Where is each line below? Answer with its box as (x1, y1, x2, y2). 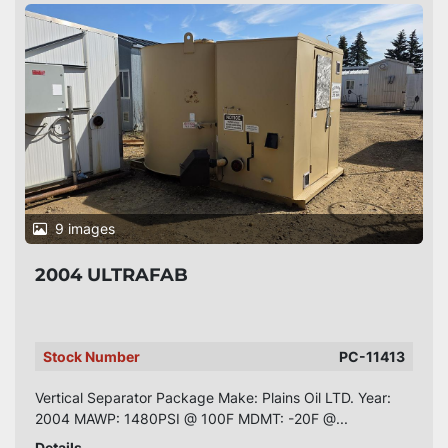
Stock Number (43, 348, 140, 365)
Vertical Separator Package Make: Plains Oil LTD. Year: (35, 389, 391, 406)
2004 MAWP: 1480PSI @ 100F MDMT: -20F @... (35, 410, 348, 427)
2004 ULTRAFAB (35, 264, 188, 286)
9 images (55, 220, 115, 237)
